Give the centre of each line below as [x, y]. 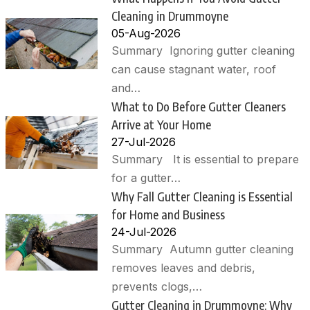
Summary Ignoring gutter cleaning [203, 51]
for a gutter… [146, 178]
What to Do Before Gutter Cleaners [199, 107]
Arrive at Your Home [162, 125]
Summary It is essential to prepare [206, 159]
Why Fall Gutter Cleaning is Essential [202, 197]
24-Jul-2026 [144, 232]
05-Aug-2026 [146, 34]
